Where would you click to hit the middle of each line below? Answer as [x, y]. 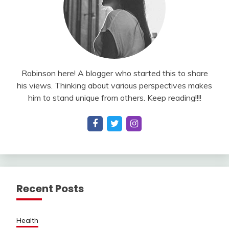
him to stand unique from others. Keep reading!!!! [114, 98]
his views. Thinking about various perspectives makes [114, 86]
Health [27, 221]
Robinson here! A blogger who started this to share [114, 73]
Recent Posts [50, 189]
